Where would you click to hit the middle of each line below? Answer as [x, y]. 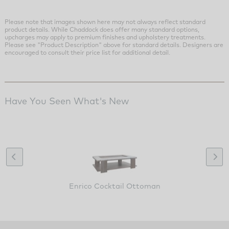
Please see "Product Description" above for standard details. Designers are [114, 45]
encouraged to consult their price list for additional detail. [87, 53]
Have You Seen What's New [66, 101]
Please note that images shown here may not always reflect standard [105, 22]
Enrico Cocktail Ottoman [114, 186]
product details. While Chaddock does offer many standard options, [102, 30]
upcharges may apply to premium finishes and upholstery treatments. [105, 37]
